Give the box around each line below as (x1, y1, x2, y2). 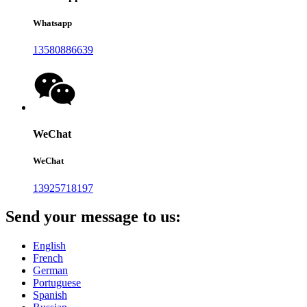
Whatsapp (33, 17, 72, 28)
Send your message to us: (5, 208, 181, 226)
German (33, 265, 68, 277)
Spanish (33, 289, 67, 302)
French (33, 252, 63, 265)
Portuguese (33, 277, 81, 289)
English (33, 240, 66, 252)
